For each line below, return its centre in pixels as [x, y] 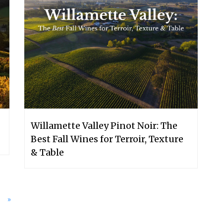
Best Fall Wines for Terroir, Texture [107, 139]
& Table [47, 152]
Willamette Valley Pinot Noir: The [104, 125]
